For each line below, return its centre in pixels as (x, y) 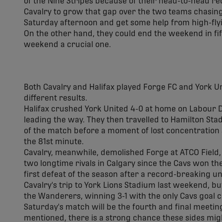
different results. (55, 98)
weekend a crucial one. (67, 45)
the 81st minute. (54, 142)
